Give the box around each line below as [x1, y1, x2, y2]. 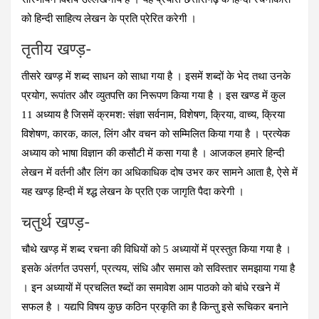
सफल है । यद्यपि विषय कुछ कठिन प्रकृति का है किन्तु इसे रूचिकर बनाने [21, 300, 288, 313]
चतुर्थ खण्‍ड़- [21, 214, 90, 231]
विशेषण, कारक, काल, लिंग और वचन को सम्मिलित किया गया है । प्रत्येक [21, 127, 290, 140]
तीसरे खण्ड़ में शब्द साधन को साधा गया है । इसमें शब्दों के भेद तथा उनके [21, 70, 291, 82]
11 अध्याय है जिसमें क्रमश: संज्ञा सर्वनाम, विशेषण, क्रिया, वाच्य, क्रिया [21, 108, 285, 120]
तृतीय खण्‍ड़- [21, 41, 92, 58]
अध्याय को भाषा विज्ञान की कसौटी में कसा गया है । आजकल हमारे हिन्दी [21, 147, 284, 159]
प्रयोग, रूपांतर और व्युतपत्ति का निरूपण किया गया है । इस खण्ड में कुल [21, 89, 286, 101]
